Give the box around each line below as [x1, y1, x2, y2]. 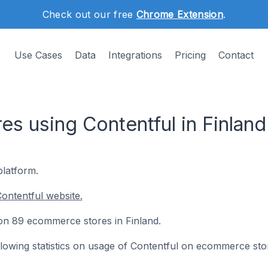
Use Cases [14, 49, 62, 61]
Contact [218, 49, 254, 61]
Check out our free [42, 8, 136, 20]
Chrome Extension [136, 8, 223, 20]
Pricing [175, 49, 206, 61]
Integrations [108, 49, 162, 61]
